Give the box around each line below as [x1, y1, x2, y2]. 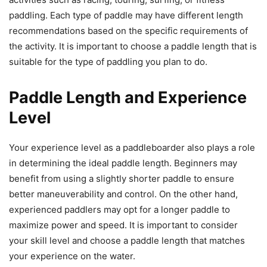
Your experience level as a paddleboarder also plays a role [9, 141, 255, 153]
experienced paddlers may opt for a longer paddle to [9, 203, 230, 215]
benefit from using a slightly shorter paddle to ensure [9, 172, 234, 184]
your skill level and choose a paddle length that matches [9, 234, 245, 246]
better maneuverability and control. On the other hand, [9, 188, 238, 200]
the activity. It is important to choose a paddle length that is [9, 40, 257, 52]
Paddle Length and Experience [9, 87, 247, 107]
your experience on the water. [9, 250, 135, 262]
